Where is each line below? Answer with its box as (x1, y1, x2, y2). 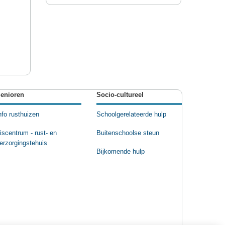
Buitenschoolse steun (96, 130, 159, 137)
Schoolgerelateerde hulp (96, 111, 166, 119)
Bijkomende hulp (96, 148, 145, 156)
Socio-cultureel (96, 91, 144, 99)
